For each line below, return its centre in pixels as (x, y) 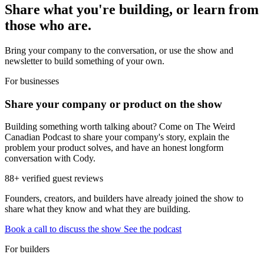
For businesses (32, 81)
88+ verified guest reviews (54, 179)
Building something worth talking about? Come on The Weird (120, 127)
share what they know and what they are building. (98, 209)
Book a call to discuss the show (64, 229)
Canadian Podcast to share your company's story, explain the (117, 137)
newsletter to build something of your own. (85, 61)
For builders (27, 249)
